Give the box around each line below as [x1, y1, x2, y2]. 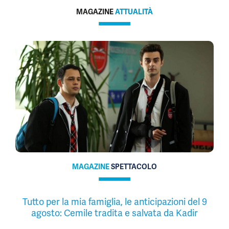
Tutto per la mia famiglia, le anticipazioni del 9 [22, 196, 207, 208]
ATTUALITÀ [115, 7, 153, 16]
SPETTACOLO [111, 162, 157, 172]
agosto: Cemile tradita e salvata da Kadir [31, 207, 198, 219]
